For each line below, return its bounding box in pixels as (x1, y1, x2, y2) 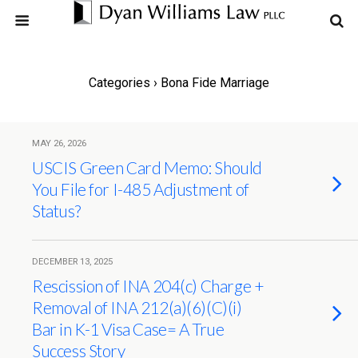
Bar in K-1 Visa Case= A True (32, 319, 225, 339)
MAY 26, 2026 (32, 138, 86, 149)
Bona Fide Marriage (157, 75, 269, 90)
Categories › (89, 75, 157, 90)
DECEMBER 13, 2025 (32, 257, 113, 267)
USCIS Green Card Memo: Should (32, 157, 262, 177)
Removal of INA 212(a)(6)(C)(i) (32, 297, 242, 317)
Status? (32, 201, 81, 221)
